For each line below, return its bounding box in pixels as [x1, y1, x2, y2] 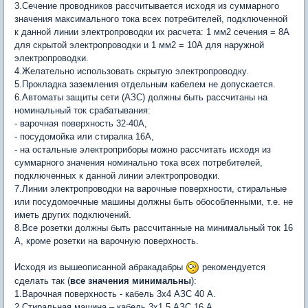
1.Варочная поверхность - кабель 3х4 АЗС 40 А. [14, 289, 216, 300]
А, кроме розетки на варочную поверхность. [14, 235, 199, 246]
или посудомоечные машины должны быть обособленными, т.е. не [14, 196, 293, 207]
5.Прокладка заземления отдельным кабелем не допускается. [14, 78, 276, 89]
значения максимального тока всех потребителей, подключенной [14, 13, 287, 24]
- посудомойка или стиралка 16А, [14, 131, 154, 142]
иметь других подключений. [14, 209, 131, 220]
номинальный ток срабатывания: [14, 104, 151, 115]
